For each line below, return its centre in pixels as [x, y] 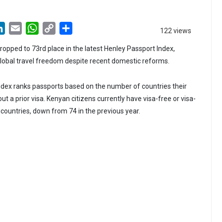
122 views [176, 31]
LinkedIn [20, 28]
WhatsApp [56, 28]
